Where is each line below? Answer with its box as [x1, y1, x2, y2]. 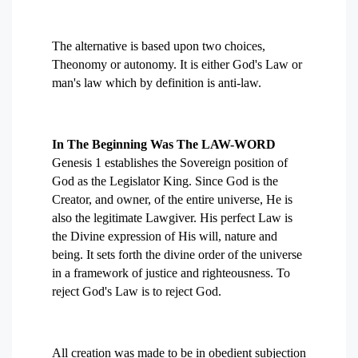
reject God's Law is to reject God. [52, 284, 221, 298]
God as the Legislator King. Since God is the [52, 174, 278, 188]
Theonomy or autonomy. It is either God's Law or [52, 58, 302, 71]
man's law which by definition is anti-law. [52, 76, 261, 89]
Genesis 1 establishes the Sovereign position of [52, 156, 288, 169]
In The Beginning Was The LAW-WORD [52, 137, 276, 151]
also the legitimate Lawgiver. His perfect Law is [52, 211, 292, 225]
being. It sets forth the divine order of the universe [52, 248, 302, 261]
